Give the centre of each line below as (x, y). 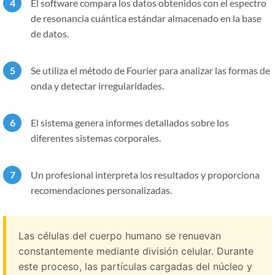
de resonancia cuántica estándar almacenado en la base (146, 18)
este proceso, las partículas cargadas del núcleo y (135, 266)
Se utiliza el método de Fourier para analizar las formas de (150, 70)
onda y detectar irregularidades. (97, 85)
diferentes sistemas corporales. (96, 137)
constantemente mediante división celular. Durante (136, 251)
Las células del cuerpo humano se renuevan (120, 235)
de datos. (50, 33)
